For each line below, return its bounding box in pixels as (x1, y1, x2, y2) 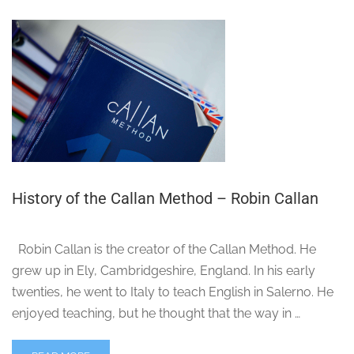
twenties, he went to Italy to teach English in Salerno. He (12, 284, 333, 300)
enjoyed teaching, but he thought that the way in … (12, 306, 300, 322)
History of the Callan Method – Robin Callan (12, 189, 318, 209)
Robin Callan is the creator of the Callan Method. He (12, 242, 316, 258)
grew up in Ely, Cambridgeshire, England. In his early (12, 263, 315, 279)
